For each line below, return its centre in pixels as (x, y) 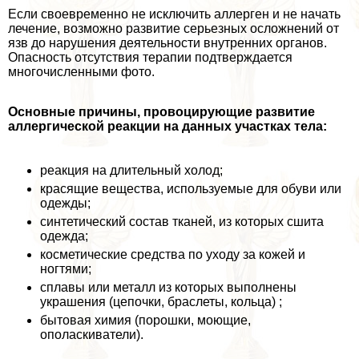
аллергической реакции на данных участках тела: (167, 127)
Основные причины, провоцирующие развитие (161, 112)
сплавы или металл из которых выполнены (168, 288)
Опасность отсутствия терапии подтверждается (150, 58)
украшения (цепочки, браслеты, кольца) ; (161, 302)
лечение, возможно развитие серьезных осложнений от (173, 29)
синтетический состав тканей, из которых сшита (182, 222)
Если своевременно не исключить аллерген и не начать (174, 14)
